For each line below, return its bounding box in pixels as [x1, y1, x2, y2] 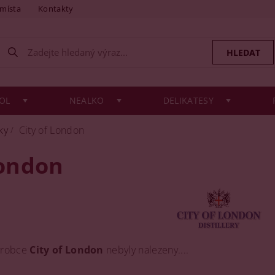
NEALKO [69, 95, 104, 106]
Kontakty [38, 3, 74, 14]
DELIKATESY [163, 95, 214, 106]
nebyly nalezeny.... [103, 243, 189, 257]
